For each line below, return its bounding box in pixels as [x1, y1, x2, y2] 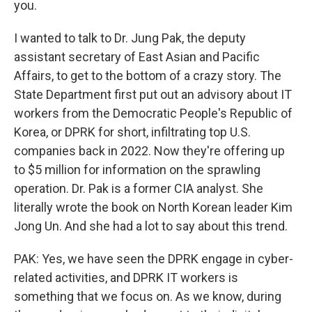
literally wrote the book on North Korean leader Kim [14, 200, 292, 214]
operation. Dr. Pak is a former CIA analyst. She [14, 181, 263, 196]
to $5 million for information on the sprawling [14, 162, 260, 177]
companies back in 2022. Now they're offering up [14, 143, 285, 158]
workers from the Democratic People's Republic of [14, 106, 292, 120]
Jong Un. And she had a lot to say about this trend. [14, 219, 288, 233]
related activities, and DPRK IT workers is [14, 270, 238, 285]
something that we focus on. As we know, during [14, 289, 281, 304]
